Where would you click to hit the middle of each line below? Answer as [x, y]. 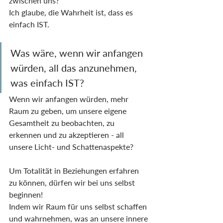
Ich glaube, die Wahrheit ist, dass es [72, 12]
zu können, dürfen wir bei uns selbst [73, 183]
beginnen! [26, 195]
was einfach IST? [47, 83]
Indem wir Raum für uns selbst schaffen [79, 207]
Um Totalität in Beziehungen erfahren [75, 171]
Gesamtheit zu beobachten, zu [63, 123]
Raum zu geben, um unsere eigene [69, 111]
